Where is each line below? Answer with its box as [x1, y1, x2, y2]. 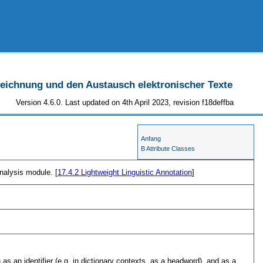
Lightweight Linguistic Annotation [81, 167, 193, 177]
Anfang [141, 135, 161, 143]
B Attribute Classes [141, 145, 195, 153]
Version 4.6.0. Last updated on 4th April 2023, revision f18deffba [16, 97, 234, 107]
